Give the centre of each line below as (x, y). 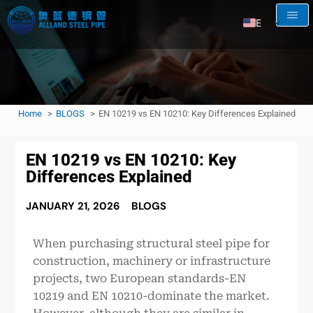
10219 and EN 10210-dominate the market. (152, 296)
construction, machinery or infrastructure (152, 261)
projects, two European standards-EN (140, 278)
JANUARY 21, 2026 (73, 206)
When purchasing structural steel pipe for (152, 243)
